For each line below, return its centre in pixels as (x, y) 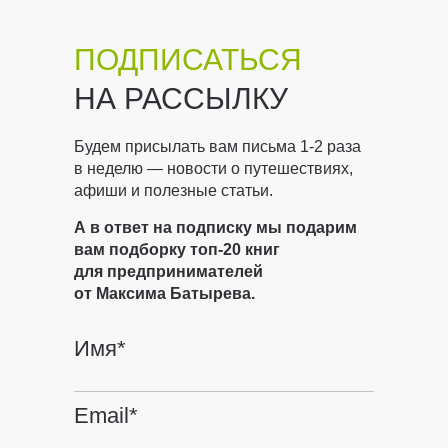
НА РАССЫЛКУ (181, 98)
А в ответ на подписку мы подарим (215, 227)
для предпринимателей (168, 271)
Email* (106, 415)
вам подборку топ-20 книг (177, 249)
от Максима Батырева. (164, 293)
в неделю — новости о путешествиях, (213, 168)
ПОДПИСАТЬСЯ (188, 59)
